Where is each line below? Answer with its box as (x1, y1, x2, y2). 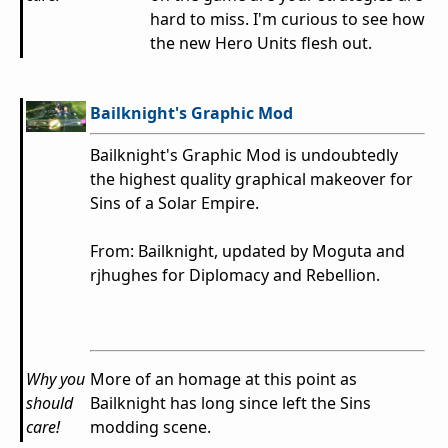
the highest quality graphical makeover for (90, 168, 413, 191)
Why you (26, 368, 85, 391)
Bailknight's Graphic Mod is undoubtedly (90, 144, 398, 167)
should (26, 392, 73, 415)
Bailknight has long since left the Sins (90, 392, 371, 415)
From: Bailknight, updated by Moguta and (90, 240, 405, 263)
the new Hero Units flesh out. (150, 32, 372, 55)
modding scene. (90, 416, 215, 439)
